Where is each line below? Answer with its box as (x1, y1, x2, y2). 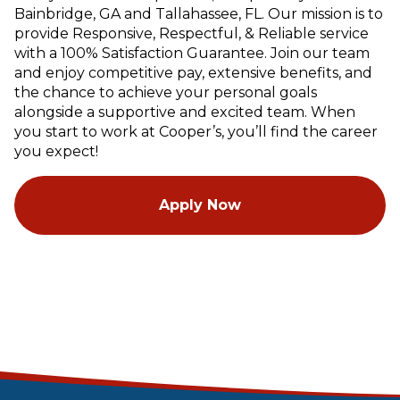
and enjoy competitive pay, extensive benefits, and (14, 63, 372, 81)
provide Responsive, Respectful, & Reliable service (14, 24, 369, 42)
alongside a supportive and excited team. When (14, 103, 355, 121)
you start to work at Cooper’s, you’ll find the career (14, 122, 378, 140)
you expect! (14, 142, 98, 160)
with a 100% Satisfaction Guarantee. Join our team (14, 44, 370, 62)
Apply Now (159, 196, 241, 213)
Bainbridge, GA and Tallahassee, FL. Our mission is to (14, 4, 383, 22)
